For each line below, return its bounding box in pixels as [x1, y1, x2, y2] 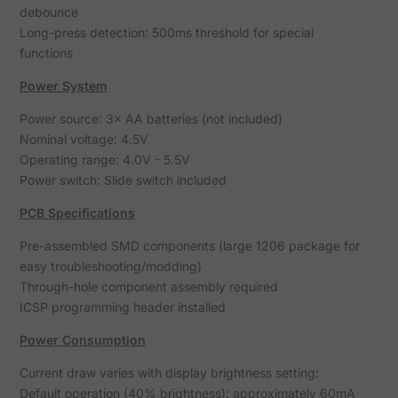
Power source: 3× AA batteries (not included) [19, 111, 283, 127]
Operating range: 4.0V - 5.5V [19, 152, 190, 168]
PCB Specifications [19, 205, 135, 221]
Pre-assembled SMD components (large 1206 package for [19, 238, 360, 254]
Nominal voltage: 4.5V [19, 131, 148, 147]
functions [19, 45, 73, 61]
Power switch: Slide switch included [19, 172, 227, 188]
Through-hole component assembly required [19, 279, 278, 295]
